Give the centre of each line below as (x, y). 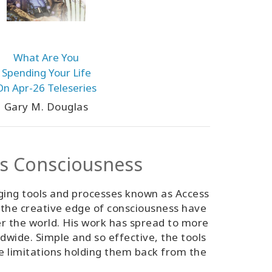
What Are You (46, 57)
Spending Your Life (46, 73)
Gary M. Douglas (46, 107)
